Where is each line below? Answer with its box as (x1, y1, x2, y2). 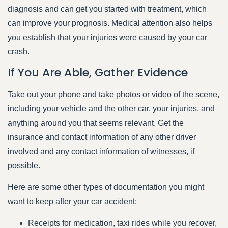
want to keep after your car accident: (8, 197, 137, 206)
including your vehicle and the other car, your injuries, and (8, 104, 215, 113)
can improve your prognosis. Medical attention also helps (8, 18, 212, 27)
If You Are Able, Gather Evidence (8, 65, 188, 81)
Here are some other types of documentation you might (8, 183, 204, 192)
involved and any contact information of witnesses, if (8, 147, 194, 156)
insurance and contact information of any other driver (8, 133, 196, 142)
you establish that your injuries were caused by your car (8, 33, 207, 42)
